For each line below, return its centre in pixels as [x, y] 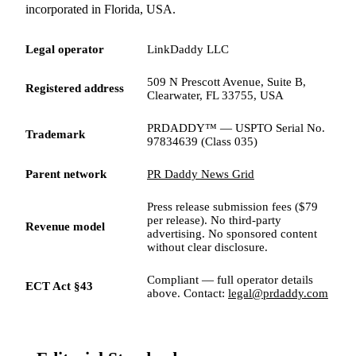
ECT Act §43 [59, 286]
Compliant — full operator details [230, 280]
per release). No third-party [214, 220]
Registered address [75, 88]
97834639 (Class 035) [202, 141]
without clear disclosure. [207, 247]
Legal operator [65, 49]
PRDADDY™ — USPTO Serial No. [236, 128]
